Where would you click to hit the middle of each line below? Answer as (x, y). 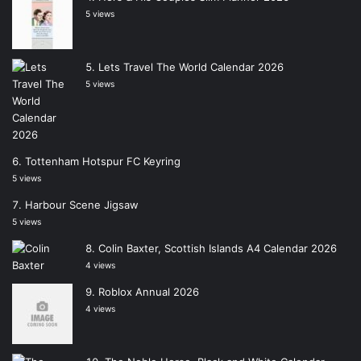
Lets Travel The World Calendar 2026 (191, 67)
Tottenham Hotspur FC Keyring (103, 162)
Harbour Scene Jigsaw (82, 205)
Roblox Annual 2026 (149, 292)
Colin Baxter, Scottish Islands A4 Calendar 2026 (218, 249)
